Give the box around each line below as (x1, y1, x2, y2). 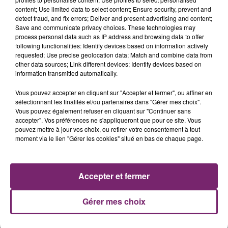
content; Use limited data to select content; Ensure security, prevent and (15, 5, 211, 13)
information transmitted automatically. (15, 69, 118, 77)
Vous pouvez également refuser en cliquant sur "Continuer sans (15, 106, 191, 115)
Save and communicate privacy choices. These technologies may (15, 23, 195, 32)
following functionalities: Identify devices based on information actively (15, 41, 208, 50)
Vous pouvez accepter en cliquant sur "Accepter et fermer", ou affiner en (15, 88, 212, 97)
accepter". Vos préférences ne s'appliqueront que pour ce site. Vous (15, 116, 201, 124)
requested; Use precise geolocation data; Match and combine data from (15, 50, 212, 59)
